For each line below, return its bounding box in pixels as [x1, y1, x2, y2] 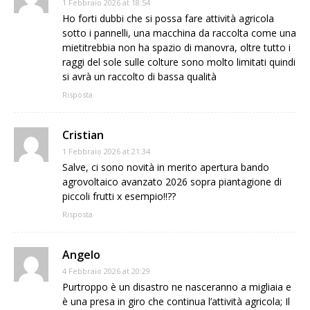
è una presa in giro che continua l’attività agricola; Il [62, 294, 290, 308]
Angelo [62, 246, 100, 262]
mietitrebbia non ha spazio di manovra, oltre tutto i [62, 40, 291, 54]
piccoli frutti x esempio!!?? [62, 189, 176, 203]
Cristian [62, 127, 104, 143]
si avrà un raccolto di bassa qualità [62, 69, 217, 83]
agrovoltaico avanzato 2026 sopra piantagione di [62, 174, 282, 188]
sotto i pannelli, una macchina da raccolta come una [62, 26, 296, 39]
